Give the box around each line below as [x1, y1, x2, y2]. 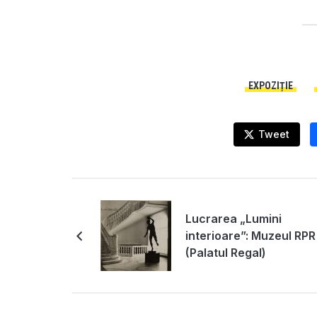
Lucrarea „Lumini [185, 212, 282, 226]
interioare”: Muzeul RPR [185, 229, 316, 243]
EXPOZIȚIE [248, 80, 293, 91]
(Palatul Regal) [185, 246, 266, 260]
